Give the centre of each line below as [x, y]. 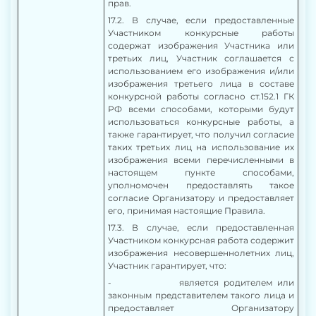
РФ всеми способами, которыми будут [201, 109]
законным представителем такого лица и [201, 295]
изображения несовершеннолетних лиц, [201, 253]
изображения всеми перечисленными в [201, 160]
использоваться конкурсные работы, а [201, 122]
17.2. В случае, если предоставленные [201, 20]
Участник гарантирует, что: [167, 266]
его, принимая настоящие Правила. [187, 211]
